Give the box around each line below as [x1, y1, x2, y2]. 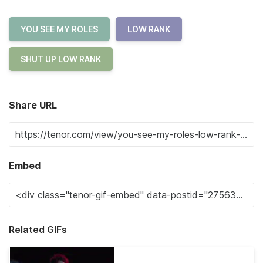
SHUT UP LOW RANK [21, 54, 101, 65]
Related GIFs [9, 224, 67, 236]
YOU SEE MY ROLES [21, 24, 98, 35]
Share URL [9, 99, 57, 112]
